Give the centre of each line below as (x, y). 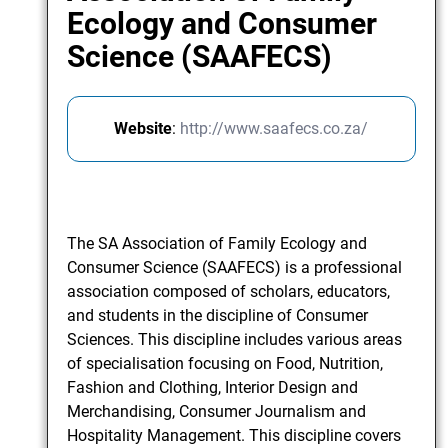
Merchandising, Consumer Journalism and (217, 412)
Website (143, 129)
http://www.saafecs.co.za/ (274, 129)
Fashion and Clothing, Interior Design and (213, 388)
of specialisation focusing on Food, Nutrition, (225, 364)
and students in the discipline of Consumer (218, 316)
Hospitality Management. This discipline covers (234, 436)
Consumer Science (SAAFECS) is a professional (235, 268)
